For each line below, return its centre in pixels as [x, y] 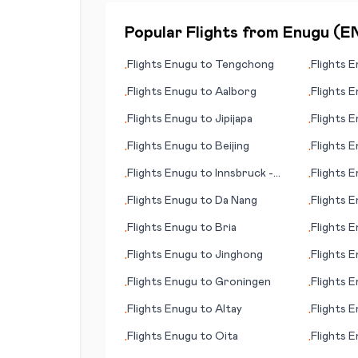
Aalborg [236, 92]
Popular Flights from [204, 33]
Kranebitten [159, 189]
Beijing [232, 146]
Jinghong [239, 255]
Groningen [243, 282]
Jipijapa [234, 119]
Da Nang [236, 201]
